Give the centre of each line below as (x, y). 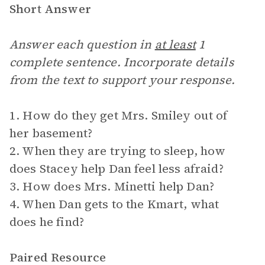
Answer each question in (82, 44)
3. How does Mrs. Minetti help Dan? (112, 186)
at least (175, 44)
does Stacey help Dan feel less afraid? (117, 169)
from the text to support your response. (122, 80)
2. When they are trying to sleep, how (118, 151)
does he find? (47, 222)
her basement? (51, 133)
